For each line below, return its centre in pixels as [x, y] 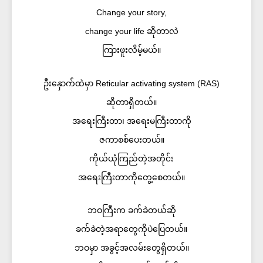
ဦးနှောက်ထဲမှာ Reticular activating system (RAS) [131, 83]
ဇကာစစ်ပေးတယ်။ [131, 139]
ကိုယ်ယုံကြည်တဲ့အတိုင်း [131, 158]
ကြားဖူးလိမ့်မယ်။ [131, 50]
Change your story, [131, 12]
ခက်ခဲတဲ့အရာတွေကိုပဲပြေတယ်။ [131, 229]
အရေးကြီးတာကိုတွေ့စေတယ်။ [131, 177]
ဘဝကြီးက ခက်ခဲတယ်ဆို [131, 210]
